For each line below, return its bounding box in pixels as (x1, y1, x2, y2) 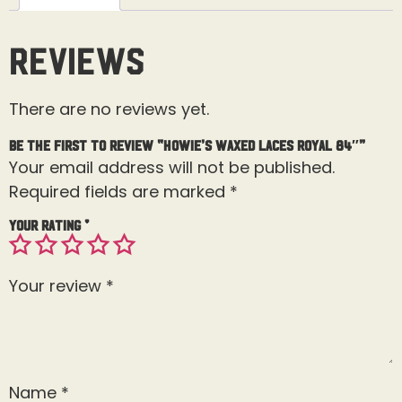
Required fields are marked (9, 180, 230, 204)
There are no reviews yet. (9, 97, 209, 120)
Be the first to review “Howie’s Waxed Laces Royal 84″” (9, 137, 365, 153)
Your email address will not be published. (9, 156, 335, 179)
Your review (9, 275, 106, 298)
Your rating (9, 217, 84, 232)
